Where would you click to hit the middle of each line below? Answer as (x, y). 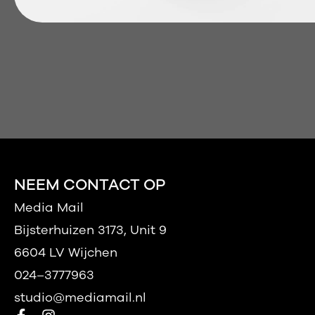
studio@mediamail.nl (80, 297)
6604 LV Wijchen (66, 252)
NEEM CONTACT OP (90, 185)
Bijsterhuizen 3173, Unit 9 (90, 230)
